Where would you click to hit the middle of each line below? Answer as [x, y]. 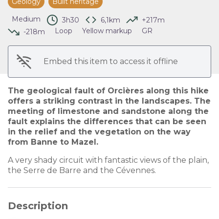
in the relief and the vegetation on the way [99, 131]
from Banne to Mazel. [53, 142]
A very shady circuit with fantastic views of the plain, [108, 160]
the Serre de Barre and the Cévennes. [82, 170]
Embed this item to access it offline [111, 61]
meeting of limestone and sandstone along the [108, 111]
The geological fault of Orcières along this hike [108, 90]
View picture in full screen [160, 6]
